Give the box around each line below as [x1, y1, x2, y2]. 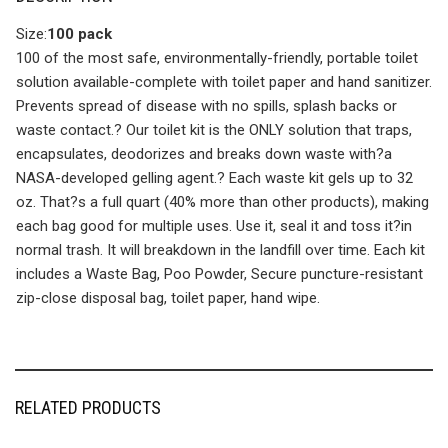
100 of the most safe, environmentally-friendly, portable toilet [16, 49, 418, 67]
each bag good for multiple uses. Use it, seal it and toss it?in [16, 217, 412, 235]
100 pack [47, 25, 112, 43]
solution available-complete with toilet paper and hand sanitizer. [16, 73, 432, 91]
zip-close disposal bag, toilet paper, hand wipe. [16, 289, 320, 307]
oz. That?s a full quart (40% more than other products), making [16, 193, 429, 211]
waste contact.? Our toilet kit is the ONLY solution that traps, [16, 121, 412, 139]
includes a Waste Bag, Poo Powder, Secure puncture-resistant [16, 265, 423, 283]
